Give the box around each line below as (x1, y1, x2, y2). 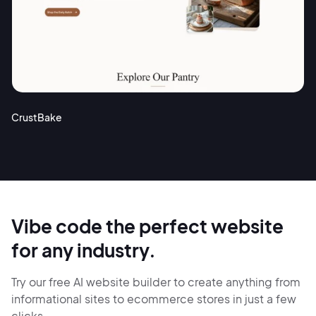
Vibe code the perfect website (11, 214, 284, 238)
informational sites (11, 291, 113, 307)
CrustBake (11, 111, 62, 124)
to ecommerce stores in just (113, 291, 267, 307)
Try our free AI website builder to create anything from (11, 274, 300, 290)
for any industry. (11, 238, 156, 262)
